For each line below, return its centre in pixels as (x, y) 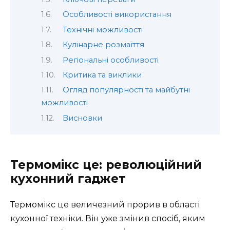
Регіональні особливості (110, 60)
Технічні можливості (102, 30)
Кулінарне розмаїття (103, 45)
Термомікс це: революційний (106, 165)
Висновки (82, 118)
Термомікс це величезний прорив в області (105, 205)
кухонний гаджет (68, 179)
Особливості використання (117, 15)
